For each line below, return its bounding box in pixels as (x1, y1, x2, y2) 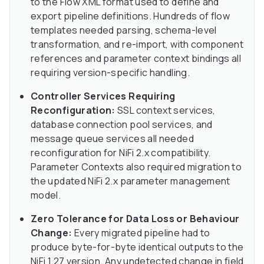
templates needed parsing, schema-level (31, 24, 217, 37)
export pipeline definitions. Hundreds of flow (31, 9, 230, 23)
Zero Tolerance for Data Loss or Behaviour (31, 212, 240, 226)
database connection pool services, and (31, 118, 213, 131)
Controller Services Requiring (31, 90, 176, 103)
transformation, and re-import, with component (31, 38, 244, 51)
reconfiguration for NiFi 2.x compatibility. (31, 146, 211, 160)
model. (31, 189, 61, 202)
